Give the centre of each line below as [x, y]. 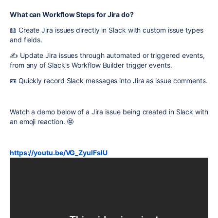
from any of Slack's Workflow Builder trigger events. [91, 65]
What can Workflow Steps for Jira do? [72, 14]
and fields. [27, 40]
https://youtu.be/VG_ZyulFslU [59, 153]
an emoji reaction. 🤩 [43, 121]
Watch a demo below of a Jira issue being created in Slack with [109, 112]
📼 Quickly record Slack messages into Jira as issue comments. [109, 81]
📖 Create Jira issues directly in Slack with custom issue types [107, 30]
